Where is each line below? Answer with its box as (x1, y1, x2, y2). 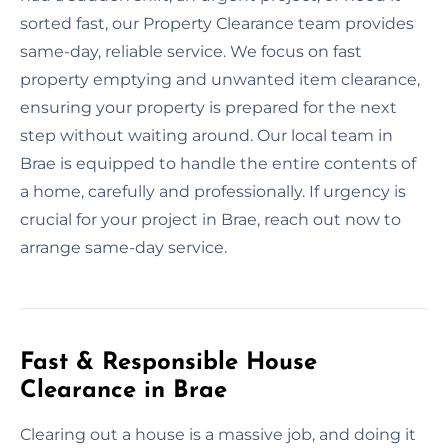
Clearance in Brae (20, 378, 227, 403)
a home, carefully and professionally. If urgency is (20, 181, 406, 201)
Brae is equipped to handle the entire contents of (20, 153, 416, 173)
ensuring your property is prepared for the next (20, 97, 397, 117)
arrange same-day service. (20, 237, 227, 257)
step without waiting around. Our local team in (20, 125, 393, 145)
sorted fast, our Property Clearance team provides (20, 13, 414, 33)
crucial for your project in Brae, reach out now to (20, 209, 401, 229)
